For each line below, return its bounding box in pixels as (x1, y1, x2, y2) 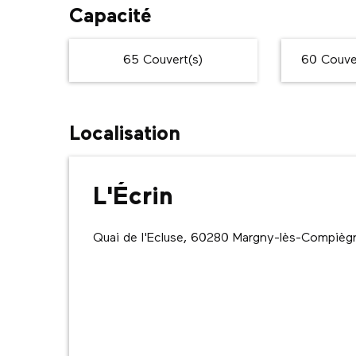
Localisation (69, 125, 180, 145)
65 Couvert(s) (123, 54, 203, 67)
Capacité (69, 7, 153, 27)
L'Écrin (93, 185, 173, 211)
